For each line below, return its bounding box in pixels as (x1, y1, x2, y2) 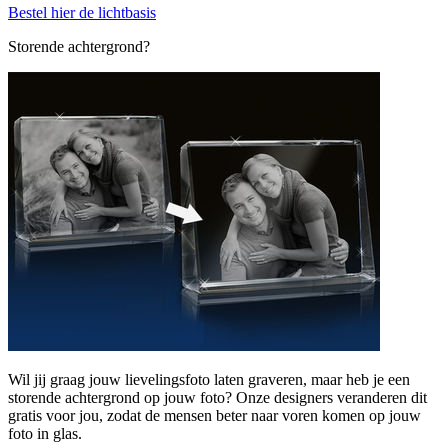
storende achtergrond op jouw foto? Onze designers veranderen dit (8, 388, 427, 406)
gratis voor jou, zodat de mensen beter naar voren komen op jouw (8, 406, 421, 424)
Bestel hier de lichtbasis (8, 3, 156, 21)
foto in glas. (8, 424, 82, 442)
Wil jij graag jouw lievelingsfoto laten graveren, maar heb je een (8, 370, 410, 388)
